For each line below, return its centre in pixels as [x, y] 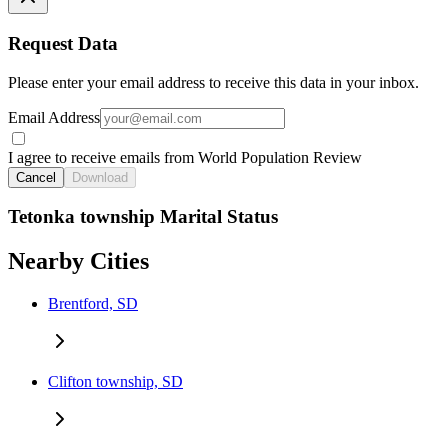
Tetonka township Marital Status [143, 217]
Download [100, 177]
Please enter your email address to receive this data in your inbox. [213, 82]
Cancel [36, 177]
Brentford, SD [93, 304]
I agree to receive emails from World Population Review [185, 157]
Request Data [63, 44]
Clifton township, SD [115, 382]
